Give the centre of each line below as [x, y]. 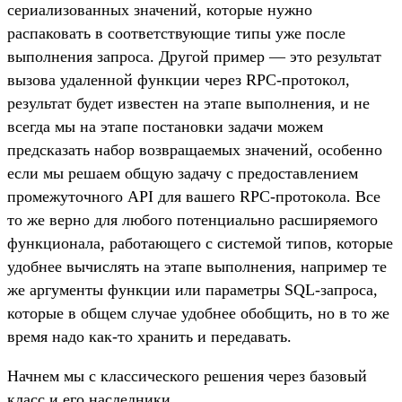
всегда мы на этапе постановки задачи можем [165, 127]
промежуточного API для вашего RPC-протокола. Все [194, 197]
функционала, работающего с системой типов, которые [200, 244]
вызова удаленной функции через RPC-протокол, [179, 80]
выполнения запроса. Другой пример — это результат [194, 57]
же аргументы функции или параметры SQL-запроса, [192, 290]
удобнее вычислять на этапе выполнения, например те [197, 267]
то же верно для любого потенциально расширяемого [192, 220]
